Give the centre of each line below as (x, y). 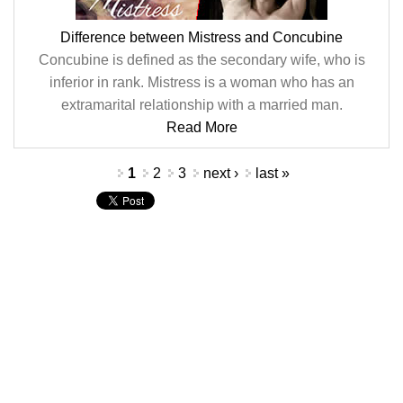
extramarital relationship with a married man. (201, 105)
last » (272, 173)
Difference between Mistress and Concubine (201, 37)
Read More (201, 127)
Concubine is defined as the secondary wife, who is (201, 60)
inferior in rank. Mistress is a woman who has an (201, 82)
